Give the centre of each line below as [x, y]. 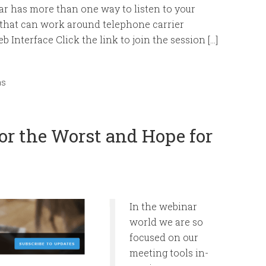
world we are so [166, 222]
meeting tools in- [169, 253]
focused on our [164, 237]
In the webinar [163, 206]
